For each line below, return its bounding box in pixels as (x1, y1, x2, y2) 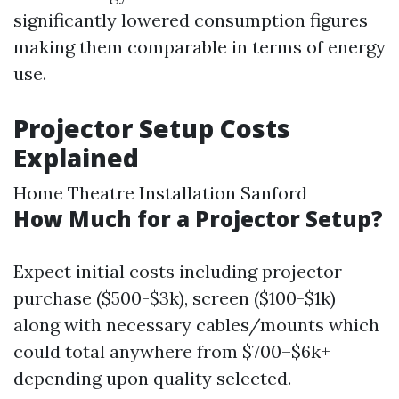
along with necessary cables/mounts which (13, 313, 379, 336)
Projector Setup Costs (13, 111, 290, 145)
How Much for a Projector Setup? (13, 204, 383, 233)
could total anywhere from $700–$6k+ (13, 340, 330, 362)
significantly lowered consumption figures (13, 9, 368, 31)
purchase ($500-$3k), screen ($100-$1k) (13, 287, 336, 309)
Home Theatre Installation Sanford (13, 182, 307, 204)
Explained (13, 141, 139, 175)
